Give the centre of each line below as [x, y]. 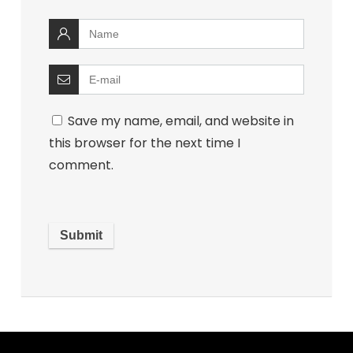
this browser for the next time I [145, 143]
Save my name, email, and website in [181, 121]
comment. [81, 165]
